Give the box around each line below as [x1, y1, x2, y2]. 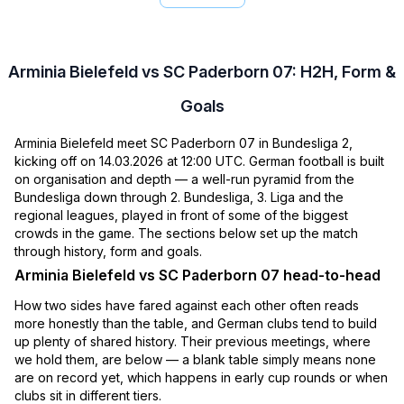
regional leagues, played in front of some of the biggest [14, 207, 348, 224]
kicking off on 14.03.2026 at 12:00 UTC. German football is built [14, 153, 384, 170]
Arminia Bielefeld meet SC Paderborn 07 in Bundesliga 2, [14, 135, 353, 151]
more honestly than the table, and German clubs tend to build [14, 316, 377, 332]
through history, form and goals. [14, 243, 202, 260]
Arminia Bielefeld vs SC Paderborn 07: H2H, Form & [8, 62, 396, 82]
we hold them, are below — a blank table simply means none [14, 352, 376, 368]
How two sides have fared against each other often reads [14, 298, 359, 314]
